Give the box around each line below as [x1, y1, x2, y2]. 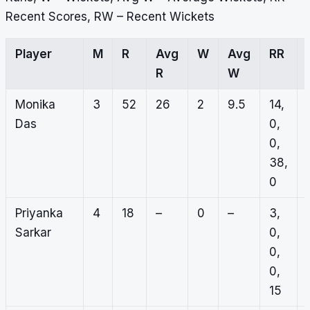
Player [15, 47, 52, 62]
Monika [15, 98, 55, 112]
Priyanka [15, 206, 63, 221]
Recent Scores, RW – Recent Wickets [6, 10, 215, 24]
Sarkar [15, 226, 51, 240]
